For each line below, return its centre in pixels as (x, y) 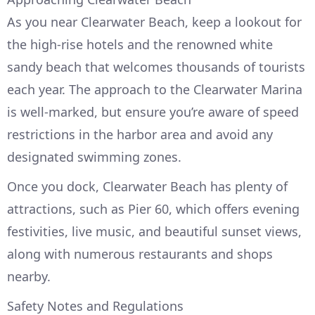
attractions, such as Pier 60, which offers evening (153, 209)
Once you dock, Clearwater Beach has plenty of (147, 187)
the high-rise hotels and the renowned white (140, 45)
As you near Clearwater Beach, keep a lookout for (154, 22)
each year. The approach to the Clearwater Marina (155, 90)
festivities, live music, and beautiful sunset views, (154, 232)
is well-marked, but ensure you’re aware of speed (153, 112)
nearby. (29, 277)
